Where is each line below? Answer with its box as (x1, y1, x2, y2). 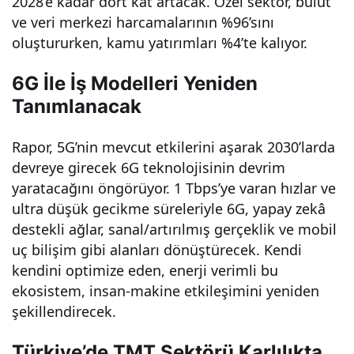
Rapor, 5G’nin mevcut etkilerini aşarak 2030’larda (12, 137, 336, 157)
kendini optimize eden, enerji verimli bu (12, 261, 279, 281)
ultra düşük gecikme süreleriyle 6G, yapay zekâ (12, 199, 326, 219)
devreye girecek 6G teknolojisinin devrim (12, 158, 286, 178)
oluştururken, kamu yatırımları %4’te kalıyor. (12, 33, 308, 53)
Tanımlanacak (12, 95, 141, 119)
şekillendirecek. (12, 302, 116, 322)
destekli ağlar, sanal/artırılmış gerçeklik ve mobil (12, 220, 337, 239)
